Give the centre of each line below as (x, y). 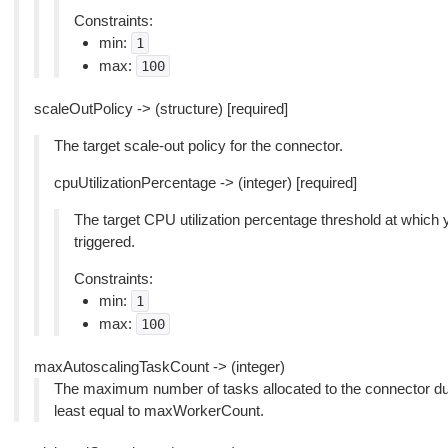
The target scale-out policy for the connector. (198, 145)
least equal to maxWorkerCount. (158, 410)
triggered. (104, 241)
